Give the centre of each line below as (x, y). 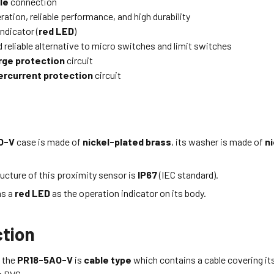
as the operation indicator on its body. (128, 193)
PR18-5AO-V (46, 260)
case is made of (50, 141)
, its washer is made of (218, 141)
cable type (108, 260)
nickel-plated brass (127, 141)
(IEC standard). (188, 174)
